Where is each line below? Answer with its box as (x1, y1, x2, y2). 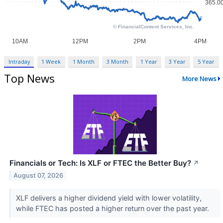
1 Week (41, 58, 61, 66)
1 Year (140, 58, 157, 66)
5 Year (197, 58, 215, 66)
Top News (4, 71, 55, 86)
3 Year (169, 58, 186, 66)
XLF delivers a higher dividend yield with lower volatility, (15, 194, 202, 203)
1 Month (73, 58, 95, 66)
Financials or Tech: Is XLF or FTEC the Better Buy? (9, 158, 191, 168)
